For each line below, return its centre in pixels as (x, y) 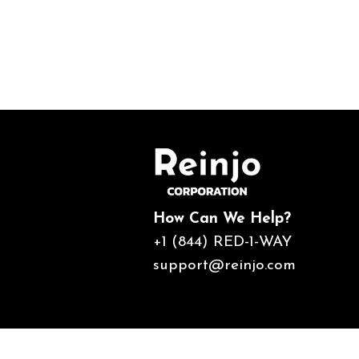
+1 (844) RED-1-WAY (222, 242)
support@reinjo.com (224, 266)
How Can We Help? (222, 219)
